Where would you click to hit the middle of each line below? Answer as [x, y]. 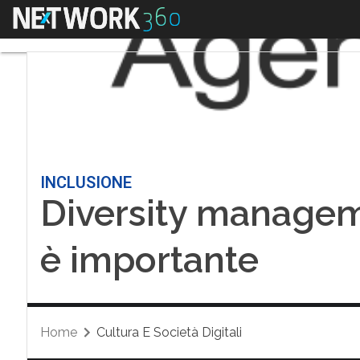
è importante [149, 260]
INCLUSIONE [86, 182]
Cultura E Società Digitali [169, 332]
